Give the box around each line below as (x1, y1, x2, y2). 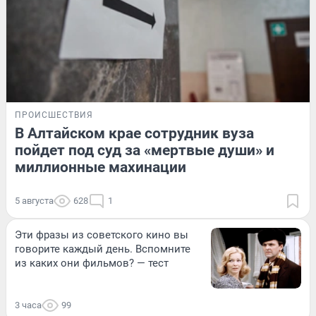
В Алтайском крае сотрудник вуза (15, 125, 254, 142)
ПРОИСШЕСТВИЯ (15, 110, 93, 121)
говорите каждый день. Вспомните (15, 243, 190, 256)
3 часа (15, 299, 42, 310)
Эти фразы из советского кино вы (15, 229, 188, 242)
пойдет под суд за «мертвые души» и (15, 142, 274, 159)
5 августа (15, 195, 54, 207)
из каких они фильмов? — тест (15, 257, 169, 270)
